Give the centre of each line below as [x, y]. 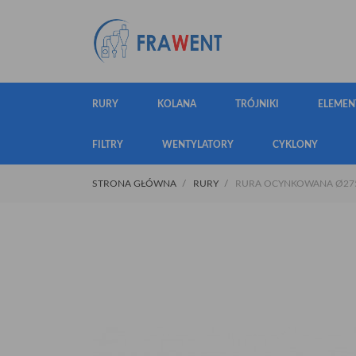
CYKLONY [295, 145]
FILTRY [108, 145]
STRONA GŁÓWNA [134, 184]
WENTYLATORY [198, 145]
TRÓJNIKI [257, 104]
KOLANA [177, 104]
